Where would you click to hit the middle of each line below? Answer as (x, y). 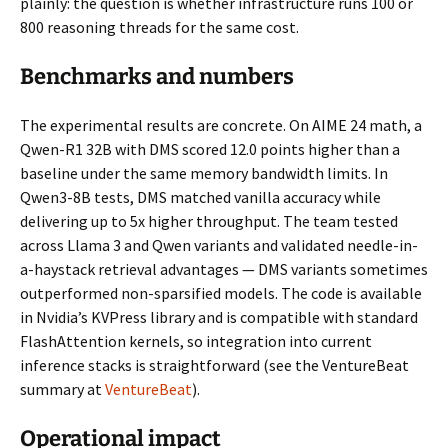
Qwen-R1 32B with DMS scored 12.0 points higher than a (210, 148)
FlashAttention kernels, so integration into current (196, 340)
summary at (62, 388)
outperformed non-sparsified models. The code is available (221, 292)
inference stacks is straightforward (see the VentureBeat (214, 364)
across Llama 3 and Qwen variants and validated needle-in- (219, 244)
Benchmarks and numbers (157, 76)
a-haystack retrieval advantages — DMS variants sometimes (224, 268)
